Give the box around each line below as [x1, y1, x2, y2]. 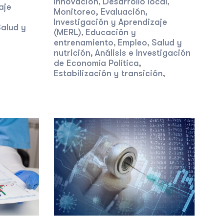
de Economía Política [53, 58, 139, 68]
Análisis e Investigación [94, 48, 191, 58]
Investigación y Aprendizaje [53, 17, 167, 27]
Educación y [85, 27, 136, 37]
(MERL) [53, 27, 81, 37]
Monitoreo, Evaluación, [53, 7, 148, 17]
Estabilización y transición [53, 68, 163, 78]
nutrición [53, 48, 90, 58]
